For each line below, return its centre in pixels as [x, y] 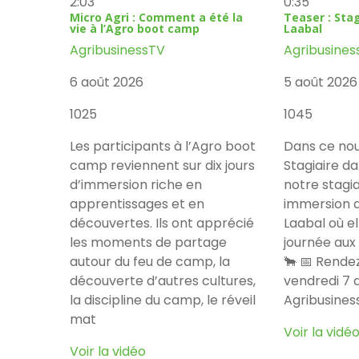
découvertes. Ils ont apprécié [162, 223]
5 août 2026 [320, 82]
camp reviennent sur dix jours [162, 165]
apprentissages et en [137, 204]
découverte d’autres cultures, [163, 280]
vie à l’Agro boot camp [135, 28]
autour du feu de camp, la [150, 261]
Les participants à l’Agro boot [163, 146]
